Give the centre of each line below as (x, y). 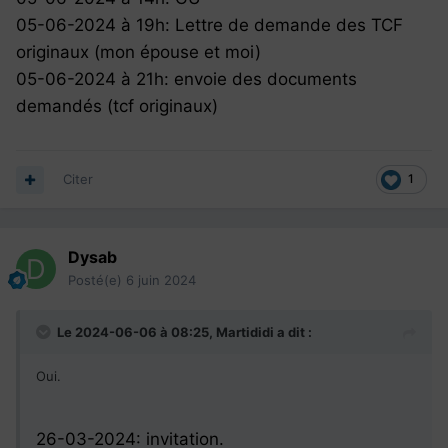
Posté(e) (97, 280)
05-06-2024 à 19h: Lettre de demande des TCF (209, 25)
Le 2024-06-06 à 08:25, (136, 332)
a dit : (293, 332)
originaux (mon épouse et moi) (138, 52)
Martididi (245, 332)
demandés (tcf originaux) (117, 106)
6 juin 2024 (161, 280)
